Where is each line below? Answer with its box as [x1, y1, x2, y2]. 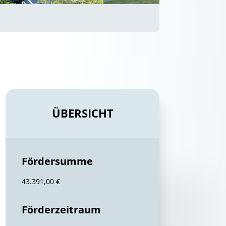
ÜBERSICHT [51, 105, 114, 121]
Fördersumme [22, 154, 93, 168]
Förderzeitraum [22, 203, 101, 216]
